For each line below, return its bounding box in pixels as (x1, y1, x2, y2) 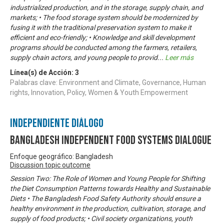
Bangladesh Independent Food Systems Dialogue (10, 132, 211, 147)
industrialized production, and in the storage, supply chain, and (10, 3, 203, 11)
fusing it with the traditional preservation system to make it (10, 23, 191, 31)
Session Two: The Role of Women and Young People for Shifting (10, 174, 205, 182)
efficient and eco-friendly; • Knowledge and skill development (10, 33, 195, 41)
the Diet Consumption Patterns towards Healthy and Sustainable (10, 184, 210, 192)
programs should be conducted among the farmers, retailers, (10, 43, 197, 51)
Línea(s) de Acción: (10, 68, 75, 76)
